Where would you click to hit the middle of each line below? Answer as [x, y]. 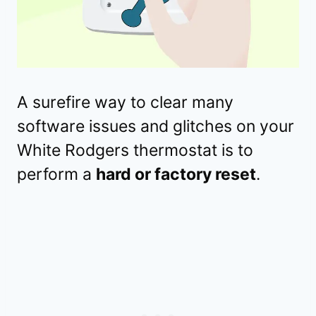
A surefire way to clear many [125, 102]
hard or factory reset [176, 174]
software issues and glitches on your [156, 126]
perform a [56, 174]
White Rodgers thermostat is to [135, 150]
